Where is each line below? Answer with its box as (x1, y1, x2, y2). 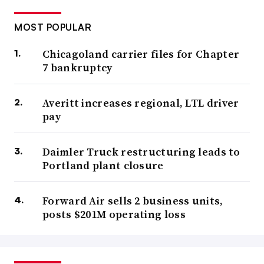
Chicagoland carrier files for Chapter (42, 47, 240, 62)
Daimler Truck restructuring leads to (42, 144, 240, 160)
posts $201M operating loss (42, 207, 186, 222)
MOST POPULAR (14, 21, 91, 34)
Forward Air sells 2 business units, (42, 193, 223, 209)
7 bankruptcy (42, 60, 113, 75)
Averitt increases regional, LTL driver (42, 95, 239, 111)
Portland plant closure (42, 158, 164, 173)
